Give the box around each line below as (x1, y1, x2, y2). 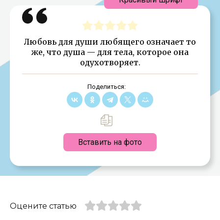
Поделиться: (87, 82, 126, 90)
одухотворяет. (80, 57, 140, 67)
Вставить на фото (78, 137, 142, 147)
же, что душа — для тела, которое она (31, 47, 189, 57)
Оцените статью (10, 201, 77, 211)
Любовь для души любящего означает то (24, 36, 196, 47)
